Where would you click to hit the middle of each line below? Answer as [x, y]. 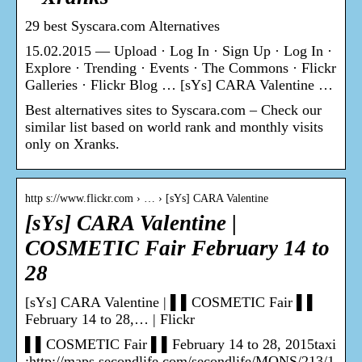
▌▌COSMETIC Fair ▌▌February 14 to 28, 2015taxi [181, 345]
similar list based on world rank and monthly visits [174, 127]
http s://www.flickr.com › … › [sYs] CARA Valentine [147, 199]
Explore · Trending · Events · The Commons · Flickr [181, 68]
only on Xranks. [72, 144]
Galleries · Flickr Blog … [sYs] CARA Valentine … [179, 85]
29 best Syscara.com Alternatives [122, 26]
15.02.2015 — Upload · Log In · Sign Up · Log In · [179, 51]
